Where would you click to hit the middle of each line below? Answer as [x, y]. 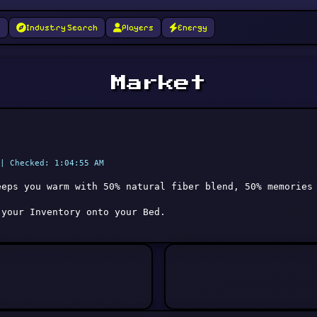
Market [158, 83]
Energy [192, 28]
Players [138, 28]
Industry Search [62, 28]
